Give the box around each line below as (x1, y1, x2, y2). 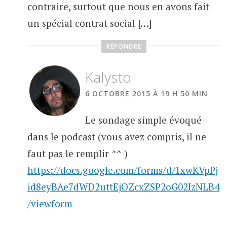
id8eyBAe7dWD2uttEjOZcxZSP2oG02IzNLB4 (27, 180, 219, 194)
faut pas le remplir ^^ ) (27, 147, 128, 160)
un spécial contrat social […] (27, 16, 152, 29)
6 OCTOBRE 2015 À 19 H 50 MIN (85, 88, 208, 98)
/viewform (27, 197, 72, 210)
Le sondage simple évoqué (85, 113, 202, 127)
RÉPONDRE (106, 42, 141, 51)
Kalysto (85, 67, 131, 87)
